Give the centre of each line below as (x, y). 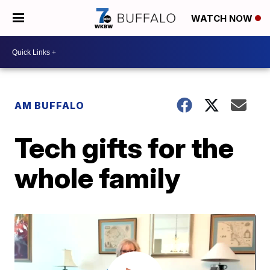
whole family (98, 178)
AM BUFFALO (50, 105)
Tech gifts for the (124, 148)
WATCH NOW (223, 19)
